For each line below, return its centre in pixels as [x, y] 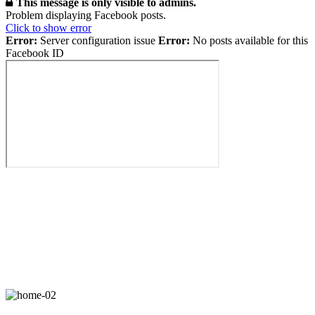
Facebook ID [35, 53]
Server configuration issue [98, 40]
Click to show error [49, 27]
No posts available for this [249, 40]
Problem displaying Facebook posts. [86, 15]
